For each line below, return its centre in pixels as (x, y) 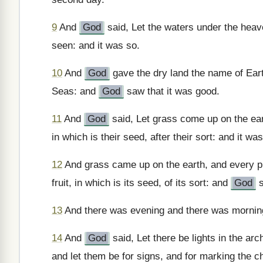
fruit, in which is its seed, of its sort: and (141, 183)
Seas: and (75, 91)
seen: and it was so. (96, 45)
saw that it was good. (172, 91)
